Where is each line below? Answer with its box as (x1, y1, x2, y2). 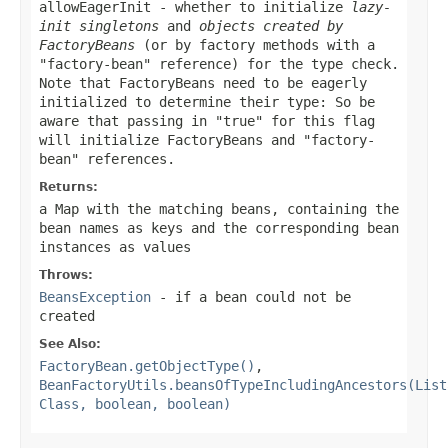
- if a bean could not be (151, 288, 351, 305)
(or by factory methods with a (135, 36, 375, 53)
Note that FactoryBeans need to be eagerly (39, 74, 367, 91)
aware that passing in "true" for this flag (39, 112, 375, 129)
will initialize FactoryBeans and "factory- (39, 131, 375, 148)
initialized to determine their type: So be (39, 93, 375, 110)
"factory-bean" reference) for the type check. (39, 55, 399, 72)
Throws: (39, 267, 93, 282)
